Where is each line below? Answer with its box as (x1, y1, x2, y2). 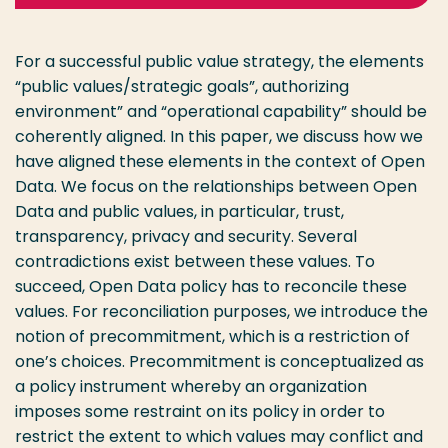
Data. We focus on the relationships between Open (15, 175, 417, 198)
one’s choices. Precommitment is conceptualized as (15, 350, 424, 373)
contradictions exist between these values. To (15, 250, 375, 273)
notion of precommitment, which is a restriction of (15, 325, 410, 348)
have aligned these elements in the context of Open (15, 150, 425, 173)
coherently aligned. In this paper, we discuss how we (15, 125, 423, 148)
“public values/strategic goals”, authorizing (15, 75, 349, 98)
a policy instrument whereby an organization (15, 375, 367, 398)
